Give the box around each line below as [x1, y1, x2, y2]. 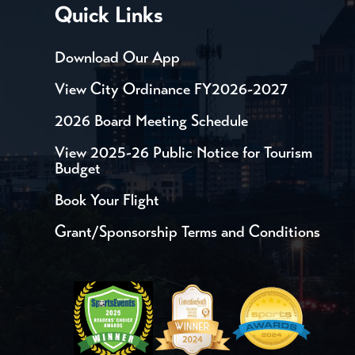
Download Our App [54, 47, 180, 67]
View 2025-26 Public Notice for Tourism [54, 142, 312, 162]
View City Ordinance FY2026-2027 [54, 78, 288, 99]
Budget [54, 158, 101, 178]
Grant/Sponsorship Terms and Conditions [54, 221, 320, 242]
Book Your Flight [54, 189, 159, 210]
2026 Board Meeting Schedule [54, 110, 248, 131]
